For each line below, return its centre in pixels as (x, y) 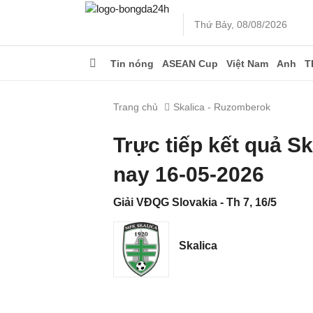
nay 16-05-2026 (189, 174)
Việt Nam (247, 64)
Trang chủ (136, 107)
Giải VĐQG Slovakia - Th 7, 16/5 (195, 202)
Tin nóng (132, 64)
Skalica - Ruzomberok (222, 107)
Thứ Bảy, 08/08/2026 (241, 24)
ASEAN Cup (190, 64)
